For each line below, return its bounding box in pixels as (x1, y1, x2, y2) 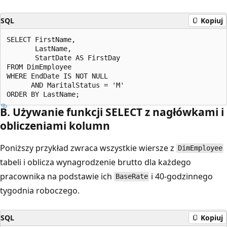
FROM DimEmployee (7, 62, 71, 71)
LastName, (7, 44, 71, 53)
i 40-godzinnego (149, 170, 213, 182)
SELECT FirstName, (7, 35, 75, 44)
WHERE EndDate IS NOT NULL (7, 71, 108, 80)
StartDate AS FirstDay (7, 53, 120, 62)
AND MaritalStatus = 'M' (7, 81, 124, 89)
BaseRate (115, 172, 148, 181)
